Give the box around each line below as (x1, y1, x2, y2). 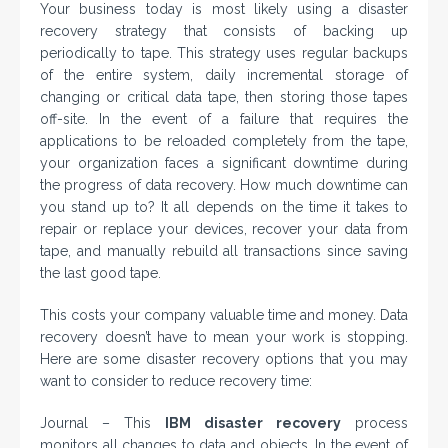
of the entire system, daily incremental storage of (40, 67, 408, 84)
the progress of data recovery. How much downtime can (40, 177, 408, 194)
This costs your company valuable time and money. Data (40, 307, 408, 324)
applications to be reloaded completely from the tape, (40, 133, 408, 150)
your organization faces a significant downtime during (40, 155, 408, 172)
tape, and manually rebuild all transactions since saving (40, 243, 408, 260)
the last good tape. (40, 265, 161, 282)
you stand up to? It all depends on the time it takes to (40, 199, 408, 216)
